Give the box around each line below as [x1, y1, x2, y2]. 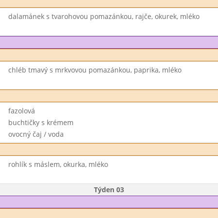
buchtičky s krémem [8, 118, 73, 127]
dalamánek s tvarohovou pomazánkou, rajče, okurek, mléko [8, 12, 200, 21]
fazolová [8, 106, 35, 115]
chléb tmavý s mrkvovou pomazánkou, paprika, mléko [8, 65, 182, 74]
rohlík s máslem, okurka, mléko [8, 160, 108, 169]
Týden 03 [94, 185, 124, 194]
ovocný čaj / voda [8, 129, 64, 139]
